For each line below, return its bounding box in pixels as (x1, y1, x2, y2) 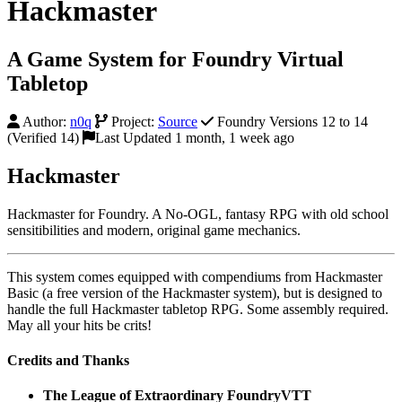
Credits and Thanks (7, 352, 129, 368)
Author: (20, 113, 70, 129)
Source (158, 113, 197, 129)
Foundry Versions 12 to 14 (214, 113, 368, 129)
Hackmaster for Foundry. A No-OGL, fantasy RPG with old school (7, 205, 389, 222)
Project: (108, 113, 158, 129)
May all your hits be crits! (7, 317, 152, 333)
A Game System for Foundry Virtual (7, 47, 344, 71)
